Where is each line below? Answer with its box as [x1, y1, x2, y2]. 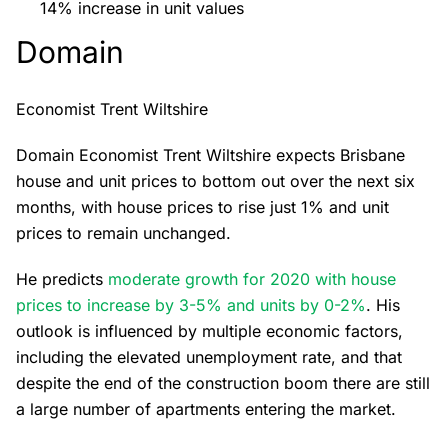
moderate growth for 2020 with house [108, 269, 396, 289]
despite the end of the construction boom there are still [16, 373, 430, 393]
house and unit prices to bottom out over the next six [16, 171, 415, 191]
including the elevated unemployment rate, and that [16, 347, 402, 367]
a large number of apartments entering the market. [16, 399, 396, 419]
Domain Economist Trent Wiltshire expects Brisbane [16, 145, 405, 165]
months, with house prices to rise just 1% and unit [16, 197, 389, 217]
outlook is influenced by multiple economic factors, [16, 321, 403, 341]
